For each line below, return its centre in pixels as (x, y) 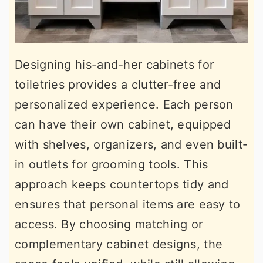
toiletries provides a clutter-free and (118, 85)
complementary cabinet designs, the (119, 244)
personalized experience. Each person (124, 104)
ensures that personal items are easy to (128, 204)
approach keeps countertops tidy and (122, 184)
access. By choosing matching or (109, 224)
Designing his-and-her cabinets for (114, 65)
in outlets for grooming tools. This (112, 164)
